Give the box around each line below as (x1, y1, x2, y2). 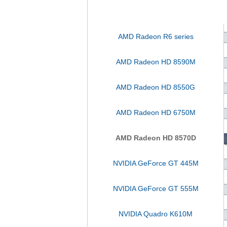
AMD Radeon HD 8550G (116, 83, 195, 91)
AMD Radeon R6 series (118, 32, 194, 41)
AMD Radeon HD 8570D (115, 134, 196, 142)
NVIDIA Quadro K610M (119, 210, 193, 218)
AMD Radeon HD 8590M (116, 58, 196, 66)
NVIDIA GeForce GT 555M (112, 184, 199, 193)
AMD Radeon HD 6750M (116, 108, 196, 117)
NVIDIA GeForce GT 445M (112, 159, 199, 167)
